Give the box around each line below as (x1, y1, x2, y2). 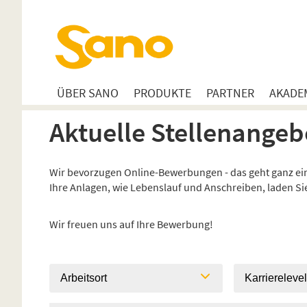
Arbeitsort (60, 271, 107, 284)
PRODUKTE (134, 85, 191, 101)
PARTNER (206, 85, 254, 101)
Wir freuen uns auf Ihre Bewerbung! (49, 217, 213, 231)
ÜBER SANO (57, 85, 119, 101)
